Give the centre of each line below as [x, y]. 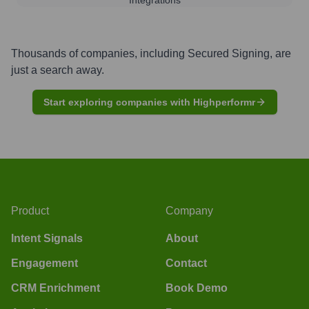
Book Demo [197, 288]
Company [189, 210]
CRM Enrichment [56, 288]
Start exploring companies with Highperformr [149, 102]
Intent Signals [47, 238]
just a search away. [58, 70]
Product [30, 210]
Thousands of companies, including [99, 53]
